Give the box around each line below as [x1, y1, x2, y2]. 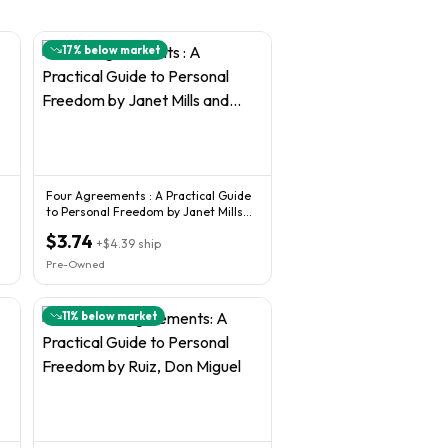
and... [46, 219, 76, 235]
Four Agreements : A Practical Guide [46, 187, 251, 203]
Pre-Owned [46, 256, 105, 271]
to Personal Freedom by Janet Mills [46, 203, 243, 219]
